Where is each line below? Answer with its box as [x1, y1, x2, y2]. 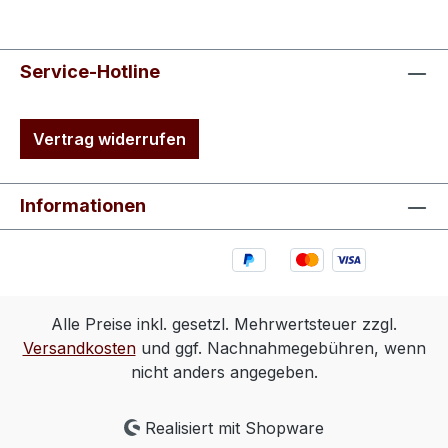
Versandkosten [22, 338, 136, 358]
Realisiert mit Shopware [140, 418, 325, 438]
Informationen [20, 195, 146, 217]
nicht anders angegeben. [130, 362, 318, 382]
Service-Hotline [20, 61, 160, 83]
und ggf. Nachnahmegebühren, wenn [135, 338, 426, 358]
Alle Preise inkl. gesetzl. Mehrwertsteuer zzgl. [51, 314, 397, 334]
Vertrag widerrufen [33, 129, 186, 150]
